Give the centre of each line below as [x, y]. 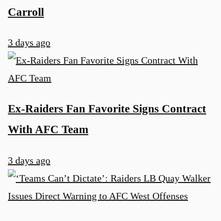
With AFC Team [48, 129]
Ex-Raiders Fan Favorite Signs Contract [107, 109]
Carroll [26, 12]
